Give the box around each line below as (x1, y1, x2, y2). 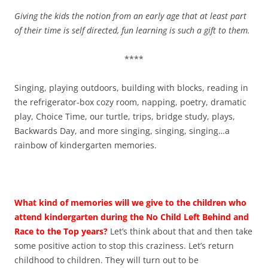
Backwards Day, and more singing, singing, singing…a (14, 124, 230, 136)
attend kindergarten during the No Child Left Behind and (14, 211, 249, 223)
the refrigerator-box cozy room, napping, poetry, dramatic (14, 96, 246, 108)
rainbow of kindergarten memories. (14, 139, 157, 151)
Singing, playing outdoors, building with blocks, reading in (14, 81, 248, 93)
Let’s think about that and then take (108, 225, 252, 237)
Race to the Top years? (14, 225, 108, 237)
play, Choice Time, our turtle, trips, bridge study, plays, (14, 110, 235, 122)
